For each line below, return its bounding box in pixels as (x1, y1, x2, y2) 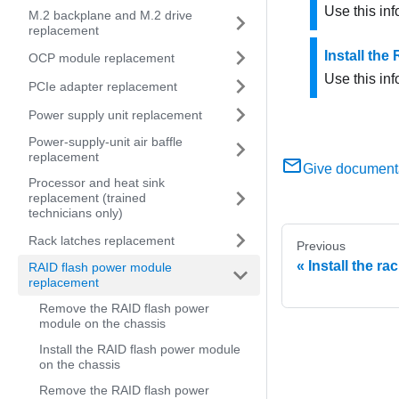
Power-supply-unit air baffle (28, 134, 183, 149)
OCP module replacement (28, 50, 175, 65)
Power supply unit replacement (28, 107, 202, 122)
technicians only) (28, 206, 123, 220)
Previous (297, 239, 346, 254)
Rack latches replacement (28, 232, 175, 248)
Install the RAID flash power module (39, 342, 240, 356)
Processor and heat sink (28, 175, 165, 190)
